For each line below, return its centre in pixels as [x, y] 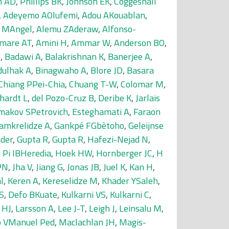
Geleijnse [146, 125]
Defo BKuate [33, 194]
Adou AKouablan [113, 15]
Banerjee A [129, 56]
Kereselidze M [70, 181]
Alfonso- [119, 29]
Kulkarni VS [84, 194]
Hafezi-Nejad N [118, 139]
